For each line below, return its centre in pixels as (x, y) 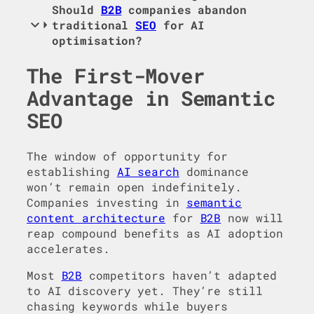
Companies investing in (107, 202)
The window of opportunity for (128, 156)
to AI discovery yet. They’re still (145, 291)
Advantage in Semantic (151, 98)
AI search (148, 171)
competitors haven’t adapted (179, 275)
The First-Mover (116, 76)
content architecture (96, 217)
